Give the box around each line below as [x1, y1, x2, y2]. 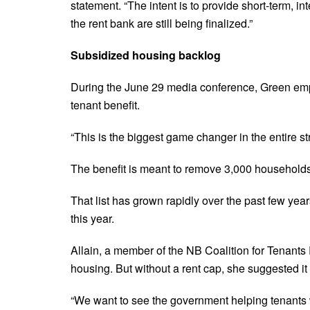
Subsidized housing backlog [71, 46, 221, 63]
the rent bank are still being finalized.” [71, 15, 255, 31]
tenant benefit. [71, 96, 143, 113]
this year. [71, 210, 114, 226]
